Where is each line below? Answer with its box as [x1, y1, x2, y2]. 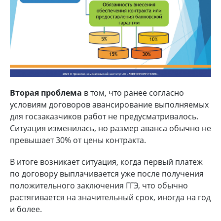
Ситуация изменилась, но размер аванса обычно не [10, 122, 211, 134]
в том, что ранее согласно [82, 87, 184, 98]
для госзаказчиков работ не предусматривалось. [10, 110, 198, 122]
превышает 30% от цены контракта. [10, 134, 146, 146]
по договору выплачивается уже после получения [10, 168, 204, 179]
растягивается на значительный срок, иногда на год [10, 191, 211, 203]
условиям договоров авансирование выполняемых [10, 99, 209, 110]
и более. [10, 203, 42, 215]
